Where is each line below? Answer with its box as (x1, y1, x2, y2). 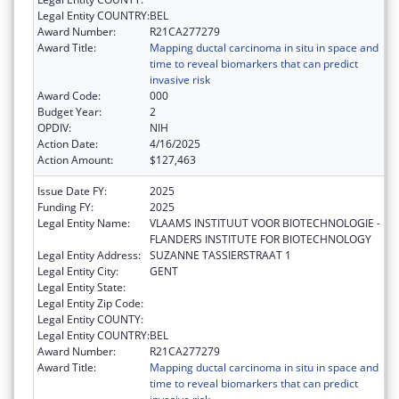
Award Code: (37, 88, 101, 104)
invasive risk (150, 72, 210, 88)
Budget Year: (37, 104, 102, 120)
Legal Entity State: (37, 280, 126, 296)
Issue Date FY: (37, 183, 107, 199)
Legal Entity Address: (37, 248, 141, 264)
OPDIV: (37, 120, 71, 136)
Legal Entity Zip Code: (37, 296, 143, 312)
